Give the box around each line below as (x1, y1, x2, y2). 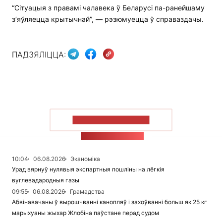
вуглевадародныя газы (12, 176, 79, 184)
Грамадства (70, 188, 105, 196)
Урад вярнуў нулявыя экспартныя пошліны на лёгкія (12, 166, 165, 173)
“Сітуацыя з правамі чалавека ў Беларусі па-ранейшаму (12, 3, 205, 12)
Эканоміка (70, 155, 100, 163)
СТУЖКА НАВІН (81, 132, 144, 141)
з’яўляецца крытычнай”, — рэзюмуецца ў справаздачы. (12, 15, 204, 24)
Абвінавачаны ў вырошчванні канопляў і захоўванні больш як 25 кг (12, 198, 207, 206)
